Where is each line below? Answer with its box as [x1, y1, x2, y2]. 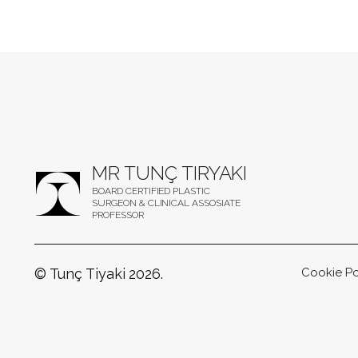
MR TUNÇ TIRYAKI [92, 161, 248, 185]
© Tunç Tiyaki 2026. [34, 265, 164, 282]
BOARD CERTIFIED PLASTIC [92, 185, 211, 197]
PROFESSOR [92, 209, 144, 221]
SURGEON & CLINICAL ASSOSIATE [92, 197, 241, 209]
